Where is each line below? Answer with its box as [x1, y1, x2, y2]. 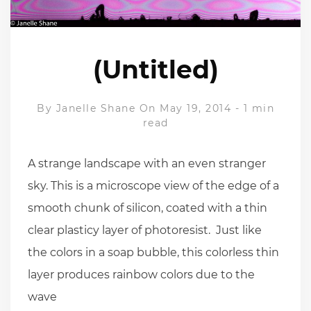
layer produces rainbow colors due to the [28, 268, 255, 282]
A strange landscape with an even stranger [28, 157, 266, 171]
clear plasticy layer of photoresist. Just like [28, 224, 262, 237]
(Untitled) [92, 54, 219, 85]
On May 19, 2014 [139, 102, 231, 115]
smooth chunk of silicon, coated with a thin [28, 201, 267, 215]
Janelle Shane [56, 102, 135, 115]
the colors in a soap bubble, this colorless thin [28, 246, 279, 260]
